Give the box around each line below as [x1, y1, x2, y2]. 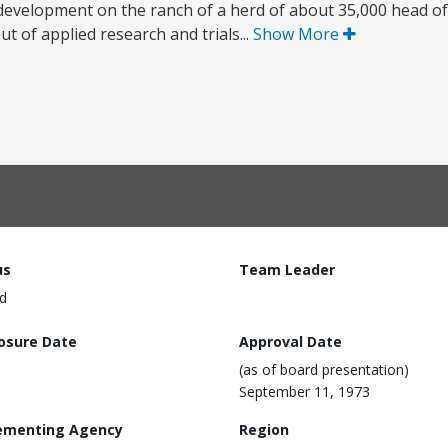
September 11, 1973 [239, 381, 370, 401]
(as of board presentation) [239, 359, 409, 379]
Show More [253, 23, 343, 45]
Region [239, 419, 289, 439]
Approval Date [239, 331, 342, 351]
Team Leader [239, 260, 335, 279]
